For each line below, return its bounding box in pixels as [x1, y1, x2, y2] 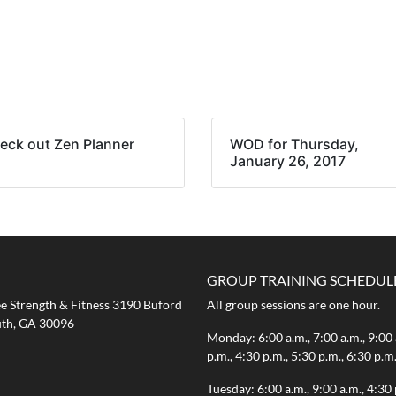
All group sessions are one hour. [207, 296, 380, 312]
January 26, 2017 [230, 151, 346, 170]
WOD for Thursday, [230, 134, 359, 153]
